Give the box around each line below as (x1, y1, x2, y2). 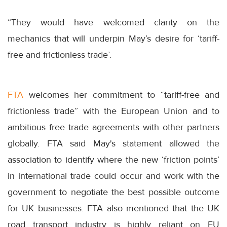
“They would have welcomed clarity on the (8, 17, 219, 28)
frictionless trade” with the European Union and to (8, 105, 219, 117)
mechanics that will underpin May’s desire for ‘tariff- (8, 33, 219, 45)
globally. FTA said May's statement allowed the (8, 138, 219, 149)
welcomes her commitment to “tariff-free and (23, 89, 219, 101)
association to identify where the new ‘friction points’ (8, 154, 219, 166)
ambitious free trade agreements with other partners (8, 122, 219, 133)
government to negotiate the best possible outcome (8, 186, 219, 198)
